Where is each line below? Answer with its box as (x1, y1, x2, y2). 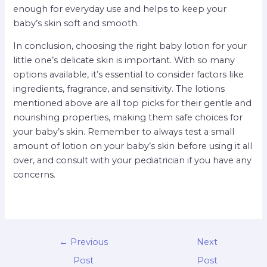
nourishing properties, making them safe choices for (13, 112, 243, 123)
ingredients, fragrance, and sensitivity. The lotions (13, 83, 225, 95)
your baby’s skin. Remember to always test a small (13, 126, 235, 138)
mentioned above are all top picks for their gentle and (13, 98, 252, 109)
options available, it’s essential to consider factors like (13, 69, 244, 80)
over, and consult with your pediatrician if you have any (13, 155, 252, 166)
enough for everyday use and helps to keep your (13, 3, 227, 14)
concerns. (13, 169, 56, 181)
